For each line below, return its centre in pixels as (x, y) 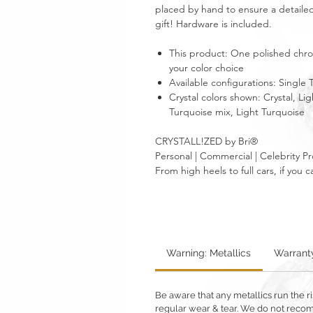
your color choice (206, 68)
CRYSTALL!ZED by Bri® (206, 141)
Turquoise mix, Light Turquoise (237, 112)
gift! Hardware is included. (213, 24)
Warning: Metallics (209, 253)
